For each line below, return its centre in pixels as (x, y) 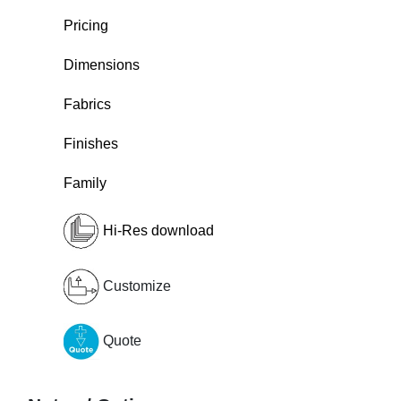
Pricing (86, 26)
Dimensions (102, 65)
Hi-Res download (157, 230)
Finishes (91, 144)
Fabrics (87, 105)
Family (85, 183)
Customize (135, 286)
